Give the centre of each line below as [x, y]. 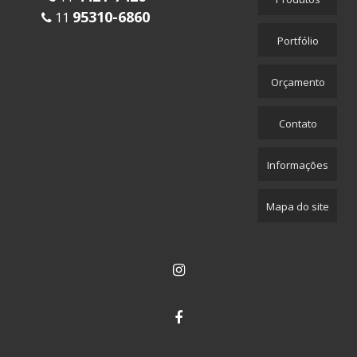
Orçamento [298, 82]
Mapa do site [298, 207]
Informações [298, 165]
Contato [298, 124]
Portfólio [298, 41]
